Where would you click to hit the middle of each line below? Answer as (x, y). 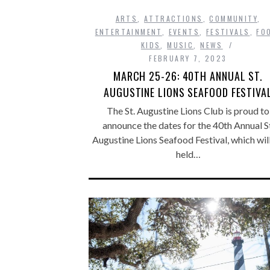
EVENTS (184, 31)
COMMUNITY (233, 18)
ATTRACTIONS (174, 18)
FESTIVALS (228, 31)
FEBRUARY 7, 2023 (188, 58)
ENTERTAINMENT (128, 31)
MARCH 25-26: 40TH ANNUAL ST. (188, 76)
